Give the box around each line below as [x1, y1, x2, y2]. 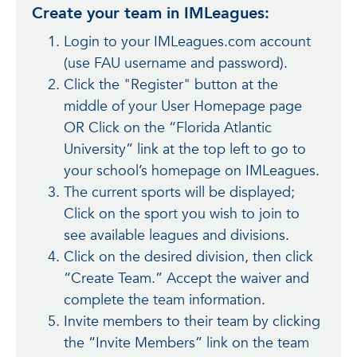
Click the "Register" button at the [64, 75, 278, 95]
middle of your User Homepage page [64, 96, 302, 116]
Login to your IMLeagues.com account [64, 32, 311, 52]
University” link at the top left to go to [64, 139, 306, 159]
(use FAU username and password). [64, 53, 288, 73]
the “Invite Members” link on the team [64, 333, 309, 353]
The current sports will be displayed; [64, 182, 295, 202]
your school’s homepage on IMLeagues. [64, 161, 320, 181]
